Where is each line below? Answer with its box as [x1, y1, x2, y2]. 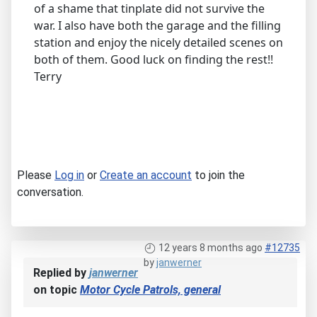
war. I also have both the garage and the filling [34, 18, 281, 34]
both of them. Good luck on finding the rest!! [34, 52, 273, 68]
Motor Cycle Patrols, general [80, 283, 221, 297]
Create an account [100, 168, 192, 183]
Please [17, 168, 54, 183]
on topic [33, 283, 80, 297]
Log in [54, 168, 84, 183]
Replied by [33, 266, 89, 280]
